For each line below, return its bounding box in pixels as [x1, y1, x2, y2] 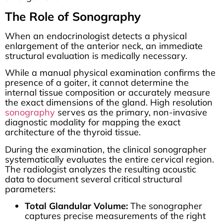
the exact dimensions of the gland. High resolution [5, 97, 213, 109]
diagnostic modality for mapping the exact [5, 116, 180, 128]
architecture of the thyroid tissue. [5, 126, 141, 138]
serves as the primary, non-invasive [55, 107, 207, 118]
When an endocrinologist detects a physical [5, 30, 187, 42]
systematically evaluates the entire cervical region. [5, 153, 214, 165]
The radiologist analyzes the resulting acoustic [5, 163, 196, 175]
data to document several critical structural [5, 173, 182, 185]
